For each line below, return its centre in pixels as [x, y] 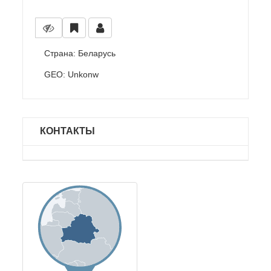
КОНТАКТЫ [68, 131]
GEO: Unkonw [72, 74]
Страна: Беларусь [80, 53]
